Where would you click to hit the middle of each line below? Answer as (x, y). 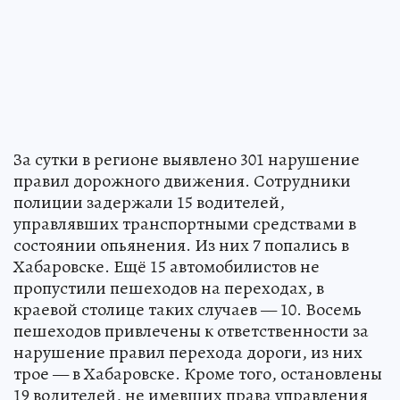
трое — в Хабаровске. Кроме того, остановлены (198, 373)
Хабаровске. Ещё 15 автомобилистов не (167, 266)
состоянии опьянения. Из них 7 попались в (181, 245)
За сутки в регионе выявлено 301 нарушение (187, 159)
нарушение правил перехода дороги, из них (188, 352)
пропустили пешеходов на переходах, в (169, 287)
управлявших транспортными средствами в (185, 223)
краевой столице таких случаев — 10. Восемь (187, 309)
